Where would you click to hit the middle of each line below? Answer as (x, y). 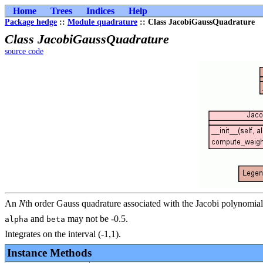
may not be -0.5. (97, 219)
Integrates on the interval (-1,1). (63, 234)
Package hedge (31, 22)
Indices (100, 11)
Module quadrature (102, 22)
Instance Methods (49, 253)
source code (24, 51)
